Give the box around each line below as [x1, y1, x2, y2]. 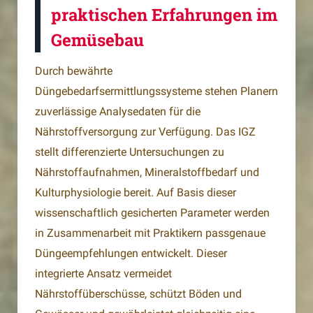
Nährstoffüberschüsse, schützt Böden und [35, 287, 242, 301]
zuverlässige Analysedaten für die [35, 105, 201, 119]
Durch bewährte [35, 64, 112, 78]
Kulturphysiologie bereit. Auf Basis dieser [35, 186, 236, 200]
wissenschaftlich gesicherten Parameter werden [35, 206, 270, 220]
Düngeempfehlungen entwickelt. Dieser [35, 247, 227, 261]
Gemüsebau [51, 29, 144, 52]
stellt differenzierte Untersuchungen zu [35, 145, 224, 159]
